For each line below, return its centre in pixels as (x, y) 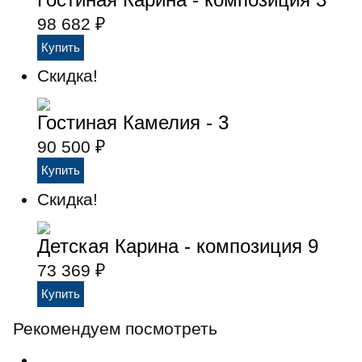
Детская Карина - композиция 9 (178, 246)
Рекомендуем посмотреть (115, 328)
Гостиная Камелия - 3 (133, 122)
